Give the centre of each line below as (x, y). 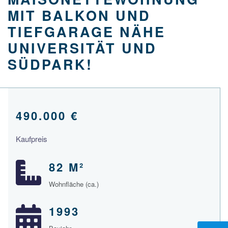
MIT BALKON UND (79, 16)
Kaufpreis (32, 139)
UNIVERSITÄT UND (82, 48)
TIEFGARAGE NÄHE (87, 32)
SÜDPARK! (50, 64)
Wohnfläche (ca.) (74, 184)
